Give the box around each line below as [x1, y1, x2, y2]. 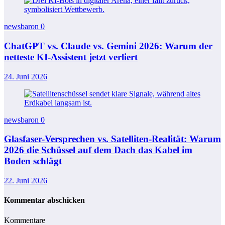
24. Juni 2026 [4, 72, 47, 81]
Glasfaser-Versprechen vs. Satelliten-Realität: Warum [4, 134, 221, 145]
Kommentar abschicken [4, 196, 85, 205]
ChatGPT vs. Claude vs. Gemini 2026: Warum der [4, 41, 212, 51]
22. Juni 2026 [4, 176, 47, 185]
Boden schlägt [4, 156, 62, 167]
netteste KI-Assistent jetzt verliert [4, 52, 138, 62]
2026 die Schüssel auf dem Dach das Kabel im [4, 145, 192, 156]
